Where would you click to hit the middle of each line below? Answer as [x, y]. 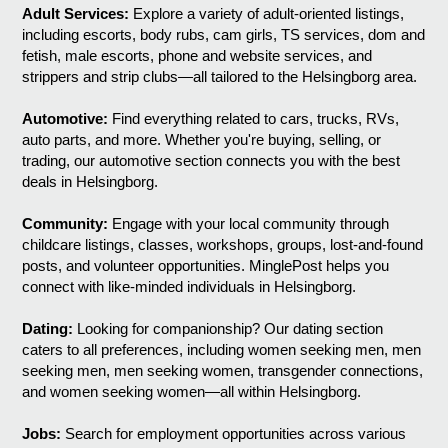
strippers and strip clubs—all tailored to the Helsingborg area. [220, 77]
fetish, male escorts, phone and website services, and [197, 56]
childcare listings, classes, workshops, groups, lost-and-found [223, 245]
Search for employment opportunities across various [234, 434]
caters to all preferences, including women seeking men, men [222, 350]
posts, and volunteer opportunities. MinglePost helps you [206, 266]
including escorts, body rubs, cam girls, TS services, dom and [224, 35]
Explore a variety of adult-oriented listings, [267, 14]
